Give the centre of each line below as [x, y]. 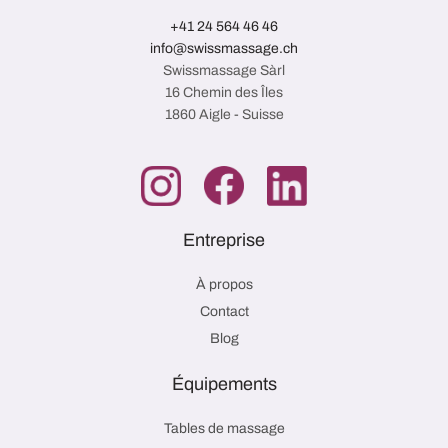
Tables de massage [224, 428]
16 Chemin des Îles [224, 92]
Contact [224, 311]
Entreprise [224, 239]
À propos [224, 284]
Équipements [224, 383]
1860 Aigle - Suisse [224, 114]
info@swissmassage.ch [224, 48]
